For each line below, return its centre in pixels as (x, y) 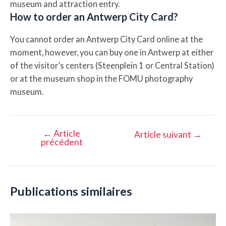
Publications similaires (71, 191)
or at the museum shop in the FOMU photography (101, 79)
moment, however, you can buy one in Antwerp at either (112, 52)
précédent (62, 142)
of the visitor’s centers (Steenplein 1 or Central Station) (112, 66)
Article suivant (163, 134)
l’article (23, 160)
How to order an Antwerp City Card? (94, 17)
